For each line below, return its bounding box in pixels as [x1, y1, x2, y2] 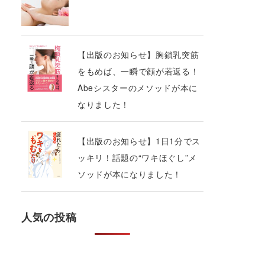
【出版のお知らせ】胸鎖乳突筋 [77, 48, 199, 60]
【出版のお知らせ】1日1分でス [77, 134, 201, 147]
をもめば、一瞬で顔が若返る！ [77, 64, 199, 77]
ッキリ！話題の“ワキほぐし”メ [77, 151, 197, 163]
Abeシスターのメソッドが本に [77, 81, 198, 93]
